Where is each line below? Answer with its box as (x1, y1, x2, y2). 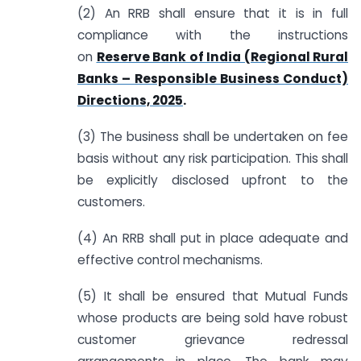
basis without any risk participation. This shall (77, 150, 348, 168)
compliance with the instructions (77, 27, 348, 44)
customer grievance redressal (77, 330, 348, 348)
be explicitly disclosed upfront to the (77, 172, 348, 189)
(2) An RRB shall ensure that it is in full (77, 5, 348, 23)
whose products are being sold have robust (77, 309, 348, 326)
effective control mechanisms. (77, 251, 263, 268)
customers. (77, 193, 145, 211)
